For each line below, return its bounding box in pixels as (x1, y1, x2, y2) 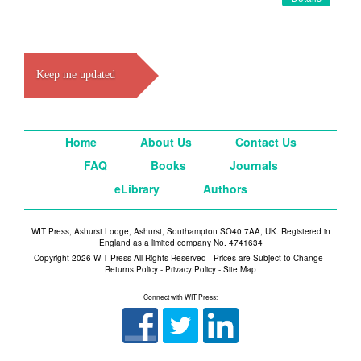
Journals (229, 157, 278, 173)
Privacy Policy (165, 263, 216, 275)
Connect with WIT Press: (143, 292, 218, 301)
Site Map (223, 263, 256, 275)
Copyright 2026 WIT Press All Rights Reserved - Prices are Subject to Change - (33, 252, 328, 263)
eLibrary (114, 180, 160, 197)
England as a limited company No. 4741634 (98, 237, 263, 248)
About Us (139, 134, 192, 150)
